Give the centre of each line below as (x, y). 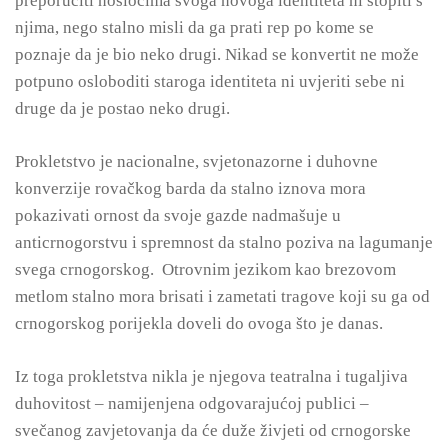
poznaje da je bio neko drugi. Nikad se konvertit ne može (217, 54)
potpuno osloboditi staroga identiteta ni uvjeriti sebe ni (210, 81)
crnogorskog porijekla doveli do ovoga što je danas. (199, 323)
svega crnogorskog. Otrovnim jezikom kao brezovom (205, 269)
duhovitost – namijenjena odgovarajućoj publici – (192, 403)
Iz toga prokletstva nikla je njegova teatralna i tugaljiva (211, 376)
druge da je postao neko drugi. (122, 108)
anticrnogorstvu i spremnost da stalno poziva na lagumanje (224, 242)
